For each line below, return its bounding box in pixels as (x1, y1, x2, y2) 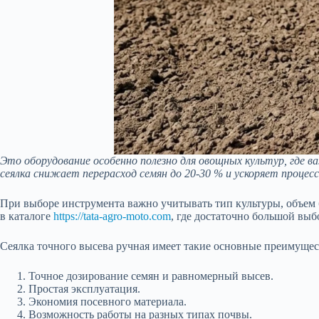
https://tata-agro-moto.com (53, 209, 171, 222)
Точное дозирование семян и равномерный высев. (28, 269, 273, 282)
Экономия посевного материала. (28, 295, 187, 308)
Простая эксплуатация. (28, 282, 140, 295)
